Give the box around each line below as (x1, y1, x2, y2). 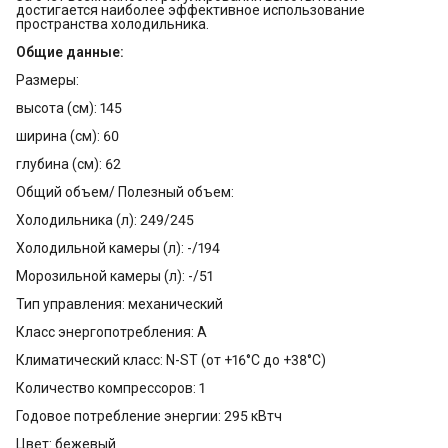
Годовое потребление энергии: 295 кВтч (16, 408, 282, 425)
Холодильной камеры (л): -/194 (16, 240, 220, 257)
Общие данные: (16, 44, 124, 61)
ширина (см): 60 (16, 128, 119, 145)
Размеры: (16, 72, 79, 89)
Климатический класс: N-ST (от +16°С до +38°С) (16, 352, 326, 369)
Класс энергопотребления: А (16, 324, 207, 341)
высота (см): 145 (16, 100, 122, 117)
